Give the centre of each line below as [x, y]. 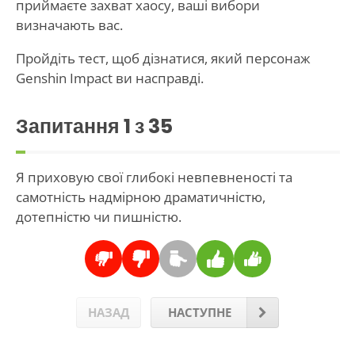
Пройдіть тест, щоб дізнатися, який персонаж [163, 59]
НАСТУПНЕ [200, 312]
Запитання [69, 127]
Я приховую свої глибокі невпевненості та [154, 177]
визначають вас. [69, 25]
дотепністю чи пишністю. [98, 217]
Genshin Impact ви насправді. [109, 78]
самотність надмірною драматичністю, [140, 197]
